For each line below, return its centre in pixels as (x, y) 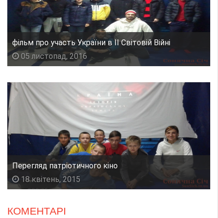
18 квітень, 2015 (50, 179)
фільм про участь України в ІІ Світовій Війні (91, 42)
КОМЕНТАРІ (37, 211)
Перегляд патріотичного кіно (65, 165)
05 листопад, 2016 (53, 56)
